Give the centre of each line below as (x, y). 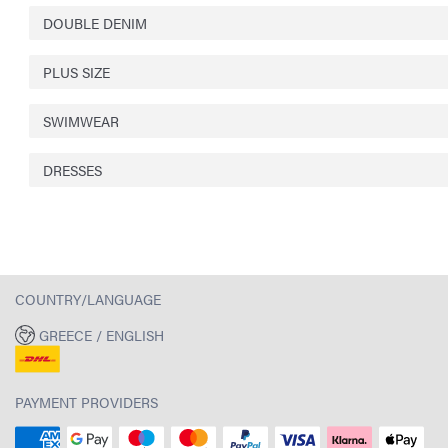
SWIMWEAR (81, 120)
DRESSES (72, 169)
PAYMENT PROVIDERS (86, 402)
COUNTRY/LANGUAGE (88, 298)
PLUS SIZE (76, 71)
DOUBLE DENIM (95, 22)
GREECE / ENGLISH (101, 335)
